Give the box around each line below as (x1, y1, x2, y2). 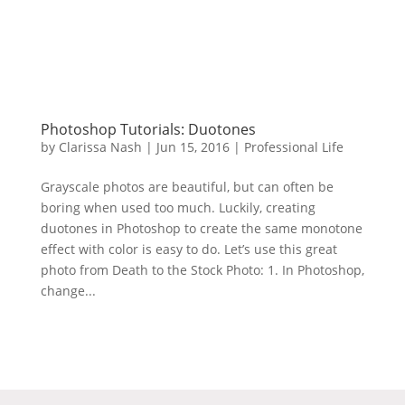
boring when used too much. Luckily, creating (40, 199, 316, 217)
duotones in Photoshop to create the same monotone (40, 220, 363, 238)
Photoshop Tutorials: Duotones (40, 119, 256, 140)
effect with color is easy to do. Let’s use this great (40, 240, 337, 259)
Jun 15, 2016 (155, 138, 230, 156)
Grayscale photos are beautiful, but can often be (40, 178, 334, 196)
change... (40, 282, 96, 300)
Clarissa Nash (58, 138, 142, 156)
